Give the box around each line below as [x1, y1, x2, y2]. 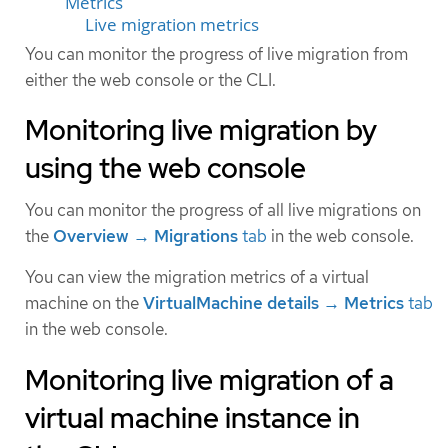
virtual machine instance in [25, 398, 360, 437]
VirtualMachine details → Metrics [143, 292, 404, 315]
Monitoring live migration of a [25, 360, 394, 399]
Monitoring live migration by [25, 111, 377, 150]
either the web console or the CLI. [25, 68, 276, 91]
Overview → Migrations [53, 225, 238, 248]
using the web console [25, 149, 306, 188]
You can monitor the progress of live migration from [25, 42, 408, 65]
